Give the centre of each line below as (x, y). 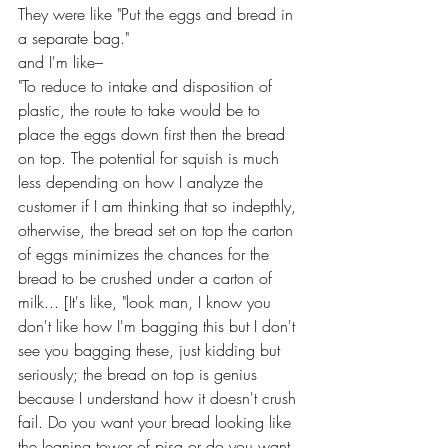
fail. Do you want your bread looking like (157, 422)
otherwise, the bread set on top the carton (158, 230)
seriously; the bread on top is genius (140, 374)
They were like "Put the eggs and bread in (158, 14)
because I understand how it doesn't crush (159, 398)
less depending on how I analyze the (143, 182)
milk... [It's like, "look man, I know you (147, 302)
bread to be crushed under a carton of (147, 278)
